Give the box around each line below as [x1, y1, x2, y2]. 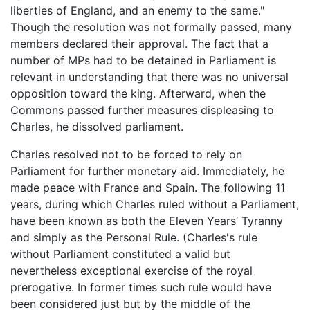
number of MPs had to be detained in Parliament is [10, 53, 276, 67]
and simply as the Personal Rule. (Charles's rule [10, 230, 257, 244]
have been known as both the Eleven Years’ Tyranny [10, 213, 283, 228]
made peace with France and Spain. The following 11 [10, 180, 285, 194]
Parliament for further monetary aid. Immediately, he [10, 163, 284, 178]
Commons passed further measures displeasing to [10, 102, 274, 117]
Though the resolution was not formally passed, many [10, 19, 292, 34]
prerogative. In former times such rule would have [10, 280, 271, 294]
